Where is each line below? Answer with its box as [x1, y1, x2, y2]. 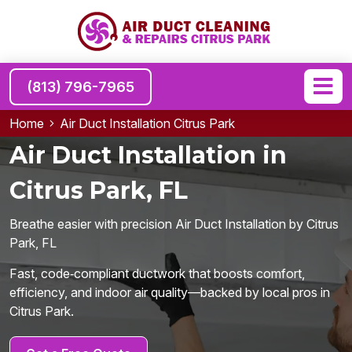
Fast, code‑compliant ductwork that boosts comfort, [9, 266, 305, 281]
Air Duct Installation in [9, 141, 293, 170]
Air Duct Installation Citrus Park [60, 115, 235, 131]
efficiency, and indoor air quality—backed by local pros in [9, 284, 330, 300]
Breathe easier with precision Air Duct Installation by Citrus [9, 216, 339, 232]
